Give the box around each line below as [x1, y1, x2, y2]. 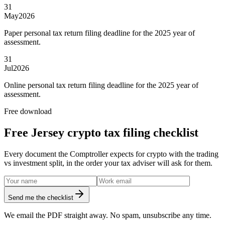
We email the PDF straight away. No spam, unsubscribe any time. [4, 210, 211, 219]
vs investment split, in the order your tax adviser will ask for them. [4, 158, 212, 167]
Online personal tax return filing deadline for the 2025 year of [4, 80, 198, 89]
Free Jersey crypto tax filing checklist [4, 126, 198, 139]
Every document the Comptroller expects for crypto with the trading [4, 149, 218, 158]
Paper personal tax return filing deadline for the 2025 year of [4, 28, 195, 37]
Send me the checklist [8, 193, 73, 201]
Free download [4, 106, 52, 116]
